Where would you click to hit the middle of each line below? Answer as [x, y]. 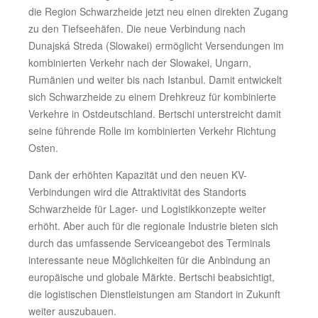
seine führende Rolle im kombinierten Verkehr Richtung [152, 131]
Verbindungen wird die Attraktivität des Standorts [137, 192]
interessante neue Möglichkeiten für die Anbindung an [149, 260]
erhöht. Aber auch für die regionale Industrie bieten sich [153, 226]
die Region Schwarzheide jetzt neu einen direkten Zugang [158, 11]
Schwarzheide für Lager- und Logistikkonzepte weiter [147, 209]
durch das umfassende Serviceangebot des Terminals [149, 243]
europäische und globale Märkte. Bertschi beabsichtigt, [152, 277]
